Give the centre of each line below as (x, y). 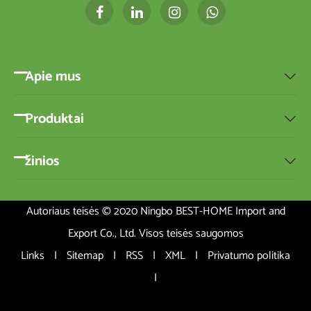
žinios (42, 162)
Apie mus (53, 77)
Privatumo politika (249, 256)
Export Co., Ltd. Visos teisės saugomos (155, 234)
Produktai (54, 119)
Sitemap (85, 256)
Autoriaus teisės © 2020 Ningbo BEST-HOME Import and (155, 212)
